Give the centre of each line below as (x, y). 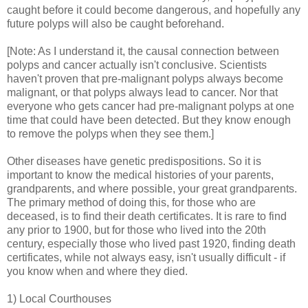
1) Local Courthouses (59, 298)
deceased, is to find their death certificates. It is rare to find (147, 216)
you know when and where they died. (97, 271)
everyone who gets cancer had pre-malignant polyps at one (151, 106)
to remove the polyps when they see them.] (110, 133)
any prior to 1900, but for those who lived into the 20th (136, 230)
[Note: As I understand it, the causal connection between (143, 51)
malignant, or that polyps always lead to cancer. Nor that (142, 92)
